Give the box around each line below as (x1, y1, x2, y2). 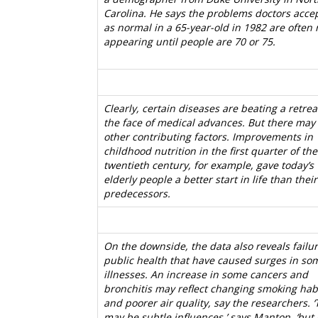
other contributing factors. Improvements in (104, 130, 313, 143)
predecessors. (104, 187, 170, 200)
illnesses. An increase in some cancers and (104, 268, 308, 281)
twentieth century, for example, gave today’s (104, 158, 314, 172)
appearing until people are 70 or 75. (104, 35, 275, 48)
